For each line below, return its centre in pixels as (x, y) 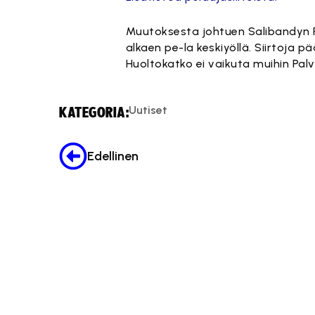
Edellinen (113, 156)
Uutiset (148, 110)
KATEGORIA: (94, 113)
